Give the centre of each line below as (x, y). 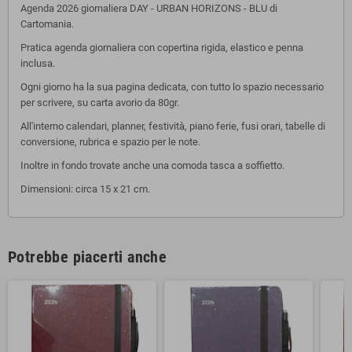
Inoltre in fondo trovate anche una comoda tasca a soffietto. (152, 165)
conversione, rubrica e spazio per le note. (110, 141)
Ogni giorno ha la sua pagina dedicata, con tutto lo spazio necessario (172, 86)
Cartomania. (47, 24)
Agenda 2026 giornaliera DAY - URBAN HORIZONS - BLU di (149, 8)
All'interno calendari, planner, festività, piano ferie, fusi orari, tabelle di (173, 126)
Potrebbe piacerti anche (88, 257)
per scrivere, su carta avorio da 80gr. (100, 102)
